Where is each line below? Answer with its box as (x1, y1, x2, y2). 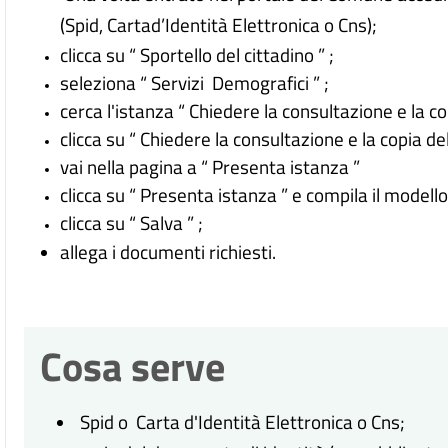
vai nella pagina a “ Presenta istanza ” (60, 152, 361, 182)
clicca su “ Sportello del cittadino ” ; (60, 40, 335, 70)
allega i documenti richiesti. (60, 237, 277, 267)
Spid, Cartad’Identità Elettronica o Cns (65, 10, 368, 40)
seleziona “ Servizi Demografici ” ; (60, 68, 330, 98)
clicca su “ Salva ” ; (60, 208, 204, 238)
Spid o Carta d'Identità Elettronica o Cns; (76, 407, 406, 437)
